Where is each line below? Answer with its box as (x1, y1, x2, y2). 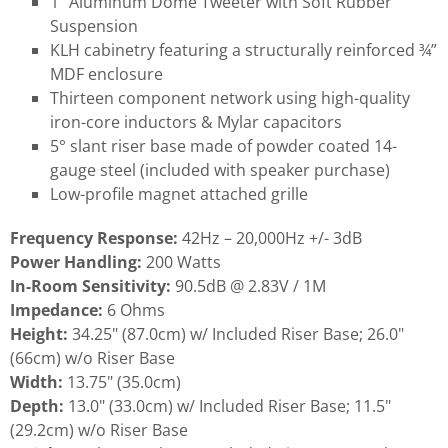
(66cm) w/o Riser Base (10, 347, 175, 370)
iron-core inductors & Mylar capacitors (50, 111, 342, 134)
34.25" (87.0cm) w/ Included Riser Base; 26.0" (68, 323, 404, 346)
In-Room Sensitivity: (10, 275, 171, 298)
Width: (10, 371, 67, 394)
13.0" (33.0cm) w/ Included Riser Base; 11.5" (68, 395, 391, 418)
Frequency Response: (10, 227, 178, 250)
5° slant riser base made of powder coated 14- (50, 135, 397, 158)
